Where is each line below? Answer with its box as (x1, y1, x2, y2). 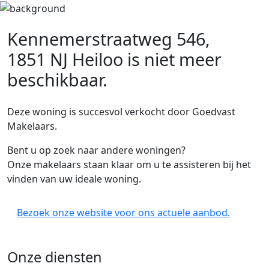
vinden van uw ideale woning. (7, 172, 141, 186)
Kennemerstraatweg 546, (7, 27, 210, 50)
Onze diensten (7, 247, 102, 267)
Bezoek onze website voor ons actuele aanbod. (17, 206, 230, 219)
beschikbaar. (7, 68, 107, 91)
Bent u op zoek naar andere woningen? (7, 144, 186, 157)
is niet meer (123, 47, 222, 71)
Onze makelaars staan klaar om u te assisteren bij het (7, 158, 251, 171)
